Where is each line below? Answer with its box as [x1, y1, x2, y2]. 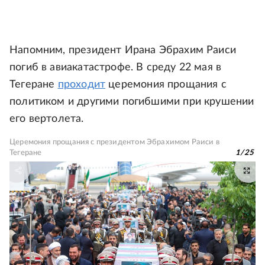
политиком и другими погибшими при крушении [9, 96, 254, 107]
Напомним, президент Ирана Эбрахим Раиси [9, 45, 237, 56]
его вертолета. [9, 114, 84, 124]
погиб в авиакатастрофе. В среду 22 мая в [9, 62, 222, 73]
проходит [57, 79, 106, 90]
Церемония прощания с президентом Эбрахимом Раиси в [9, 138, 219, 146]
